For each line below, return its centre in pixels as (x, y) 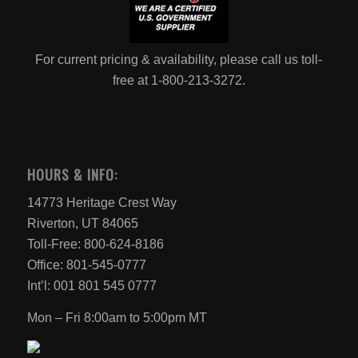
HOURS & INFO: (72, 174)
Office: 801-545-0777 (86, 265)
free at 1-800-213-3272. (179, 80)
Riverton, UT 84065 (82, 224)
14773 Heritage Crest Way (101, 203)
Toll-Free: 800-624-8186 (95, 245)
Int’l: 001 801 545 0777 (91, 286)
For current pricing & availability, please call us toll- (179, 59)
